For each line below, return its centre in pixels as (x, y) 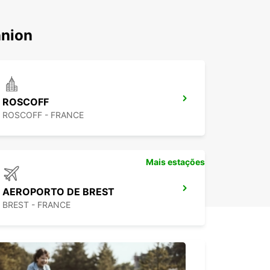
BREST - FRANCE (36, 205)
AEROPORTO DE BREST (58, 192)
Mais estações (175, 162)
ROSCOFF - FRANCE (43, 115)
